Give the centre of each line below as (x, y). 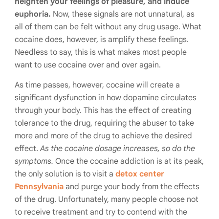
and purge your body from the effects (131, 186)
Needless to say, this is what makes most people (101, 52)
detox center (140, 174)
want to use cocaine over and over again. (88, 65)
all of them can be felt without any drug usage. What (108, 27)
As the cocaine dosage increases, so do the (118, 148)
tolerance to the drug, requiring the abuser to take (104, 123)
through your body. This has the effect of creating (103, 110)
